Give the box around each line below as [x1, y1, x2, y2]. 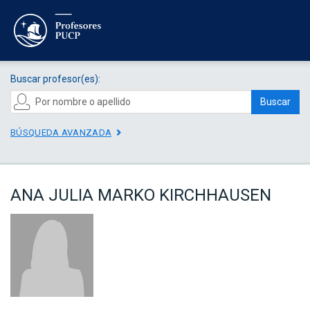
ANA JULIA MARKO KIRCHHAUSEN [10, 185, 271, 206]
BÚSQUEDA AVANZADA [10, 127, 112, 138]
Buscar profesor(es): [10, 73, 100, 84]
